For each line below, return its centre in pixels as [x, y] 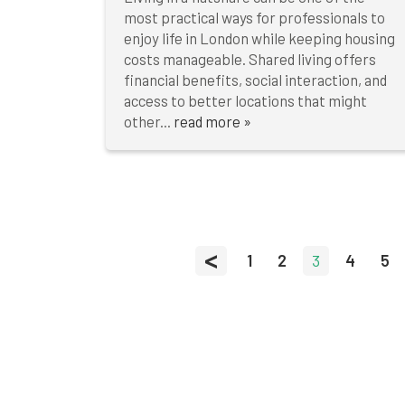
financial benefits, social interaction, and [255, 80]
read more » [212, 122]
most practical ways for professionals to [254, 18]
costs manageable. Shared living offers [250, 59]
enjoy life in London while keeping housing [259, 38]
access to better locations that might [245, 101]
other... [149, 122]
